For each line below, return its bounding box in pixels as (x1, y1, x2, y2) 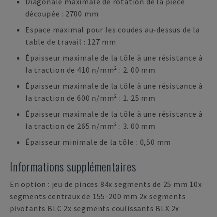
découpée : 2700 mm (25, 9, 99, 18)
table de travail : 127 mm (25, 37, 117, 46)
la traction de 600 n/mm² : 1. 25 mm (25, 93, 156, 103)
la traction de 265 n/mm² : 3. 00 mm (25, 121, 156, 131)
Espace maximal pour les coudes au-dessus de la (25, 25, 200, 34)
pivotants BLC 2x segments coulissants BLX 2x (10, 203, 180, 213)
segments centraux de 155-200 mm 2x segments (10, 191, 186, 201)
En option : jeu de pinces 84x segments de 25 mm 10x (10, 179, 202, 189)
